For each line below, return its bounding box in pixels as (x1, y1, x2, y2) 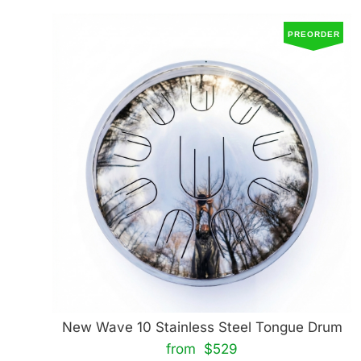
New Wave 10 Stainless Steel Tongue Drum (61, 319, 342, 335)
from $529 (166, 341, 238, 357)
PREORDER (288, 30, 341, 39)
